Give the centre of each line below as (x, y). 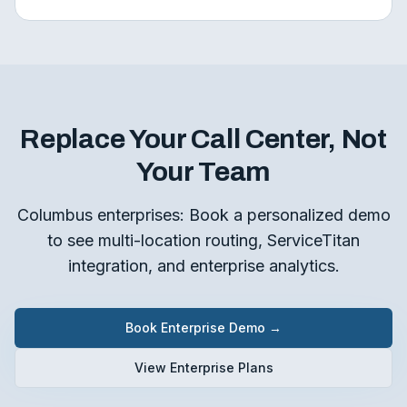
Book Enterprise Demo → (203, 328)
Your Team (203, 172)
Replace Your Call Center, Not (203, 139)
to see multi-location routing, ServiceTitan (203, 240)
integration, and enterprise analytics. (203, 266)
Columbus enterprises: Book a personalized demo (203, 215)
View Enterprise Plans (203, 367)
